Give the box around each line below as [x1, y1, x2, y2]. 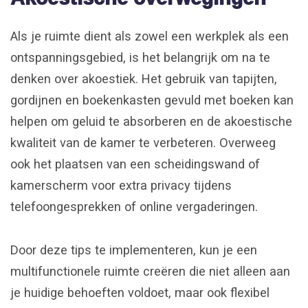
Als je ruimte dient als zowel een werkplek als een [10, 28, 289, 43]
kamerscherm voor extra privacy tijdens [10, 177, 232, 192]
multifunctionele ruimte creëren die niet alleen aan [10, 263, 290, 278]
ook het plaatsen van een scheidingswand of [10, 156, 260, 171]
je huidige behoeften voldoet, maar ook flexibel [10, 285, 269, 300]
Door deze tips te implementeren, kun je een [10, 242, 257, 257]
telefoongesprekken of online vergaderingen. [10, 199, 258, 214]
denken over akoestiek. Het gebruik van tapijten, [10, 71, 277, 86]
